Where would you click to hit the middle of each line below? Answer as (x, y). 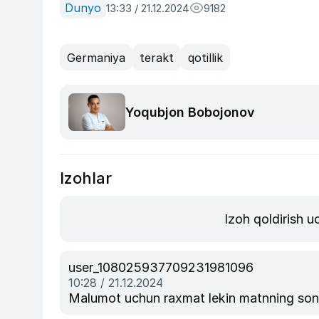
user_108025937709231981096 (161, 267)
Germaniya (96, 57)
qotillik (205, 57)
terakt (157, 57)
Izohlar (86, 178)
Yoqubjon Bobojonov (190, 112)
